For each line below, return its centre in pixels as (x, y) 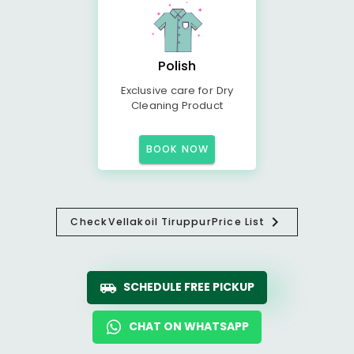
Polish (177, 66)
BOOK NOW (177, 149)
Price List (239, 222)
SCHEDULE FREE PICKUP (189, 287)
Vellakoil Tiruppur (160, 222)
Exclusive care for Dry (177, 90)
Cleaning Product (177, 105)
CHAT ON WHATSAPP (189, 326)
